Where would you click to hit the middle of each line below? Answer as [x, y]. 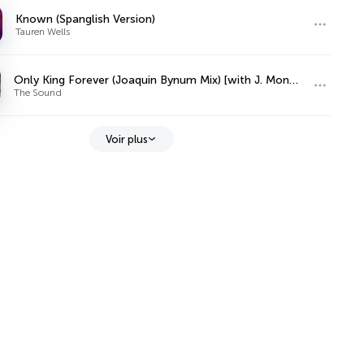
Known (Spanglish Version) [86, 19]
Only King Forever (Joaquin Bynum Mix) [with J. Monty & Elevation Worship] [294, 80]
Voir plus [127, 139]
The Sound [38, 92]
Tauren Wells [43, 31]
